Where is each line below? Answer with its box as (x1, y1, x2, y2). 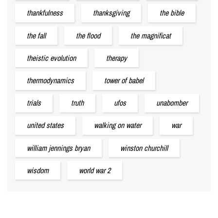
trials (27, 97, 41, 109)
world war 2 (79, 164, 110, 176)
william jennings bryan (27, 142, 90, 153)
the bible (160, 7, 184, 18)
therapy (106, 52, 127, 63)
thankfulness (27, 7, 63, 18)
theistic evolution (27, 52, 76, 63)
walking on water (94, 120, 141, 131)
